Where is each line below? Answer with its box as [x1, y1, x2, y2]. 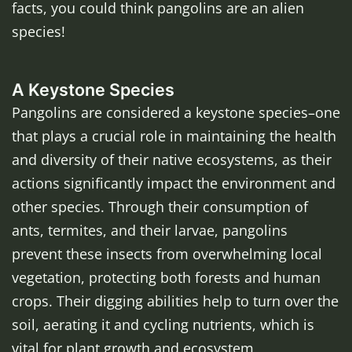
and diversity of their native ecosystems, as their [12, 150, 332, 170]
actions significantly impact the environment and [12, 174, 335, 193]
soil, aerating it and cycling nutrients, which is [12, 315, 314, 335]
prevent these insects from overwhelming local [12, 244, 322, 264]
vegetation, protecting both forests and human [12, 268, 321, 288]
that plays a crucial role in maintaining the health [12, 126, 336, 146]
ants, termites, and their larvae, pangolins [12, 221, 288, 240]
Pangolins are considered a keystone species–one [12, 103, 340, 123]
